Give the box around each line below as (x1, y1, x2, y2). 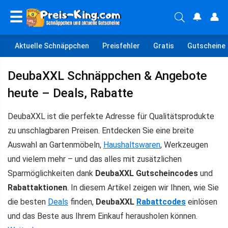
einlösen (186, 197, 217, 207)
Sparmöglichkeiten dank (8, 168, 95, 178)
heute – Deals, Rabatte (8, 86, 133, 100)
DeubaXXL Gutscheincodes (95, 168, 198, 178)
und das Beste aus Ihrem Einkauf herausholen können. (8, 211, 197, 221)
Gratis (153, 41, 174, 50)
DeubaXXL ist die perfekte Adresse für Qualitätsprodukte (8, 111, 214, 121)
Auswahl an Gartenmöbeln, (8, 140, 103, 150)
